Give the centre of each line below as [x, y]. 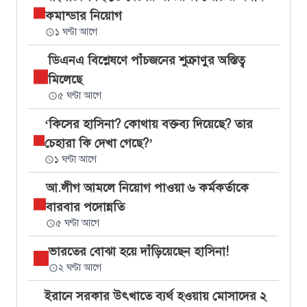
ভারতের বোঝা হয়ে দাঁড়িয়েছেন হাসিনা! [139, 251]
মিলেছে [65, 79]
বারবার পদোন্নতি [85, 207]
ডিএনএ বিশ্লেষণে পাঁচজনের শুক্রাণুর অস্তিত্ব [147, 60]
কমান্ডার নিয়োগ [83, 16]
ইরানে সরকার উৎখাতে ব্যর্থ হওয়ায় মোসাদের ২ [155, 296]
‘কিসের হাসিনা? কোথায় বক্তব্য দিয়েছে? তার [148, 124]
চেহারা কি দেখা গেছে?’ [98, 143]
